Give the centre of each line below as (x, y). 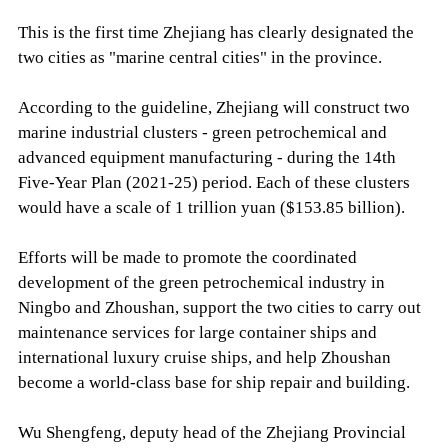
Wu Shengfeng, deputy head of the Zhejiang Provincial (211, 433)
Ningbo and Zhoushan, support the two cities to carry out (219, 308)
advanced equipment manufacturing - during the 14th (206, 158)
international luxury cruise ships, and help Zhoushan (204, 358)
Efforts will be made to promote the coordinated (187, 258)
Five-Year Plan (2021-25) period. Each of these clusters (213, 183)
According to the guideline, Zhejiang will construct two (213, 108)
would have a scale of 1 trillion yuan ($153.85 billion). (211, 208)
